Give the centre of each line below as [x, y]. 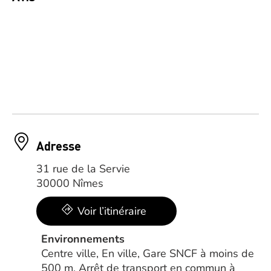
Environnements [83, 239]
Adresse [59, 146]
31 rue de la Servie [83, 169]
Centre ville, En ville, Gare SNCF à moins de [148, 253]
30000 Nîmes [70, 183]
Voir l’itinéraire [112, 211]
